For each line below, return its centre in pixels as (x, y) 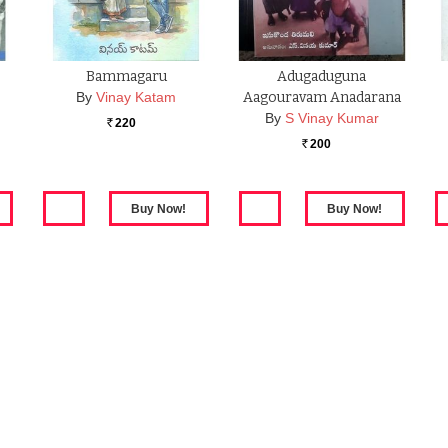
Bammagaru (126, 77)
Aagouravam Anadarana (321, 98)
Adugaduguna (322, 77)
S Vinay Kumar (331, 118)
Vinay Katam (136, 97)
